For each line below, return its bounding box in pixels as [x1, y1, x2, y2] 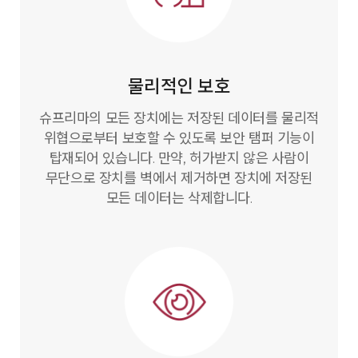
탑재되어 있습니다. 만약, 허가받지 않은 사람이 [49, 149, 309, 167]
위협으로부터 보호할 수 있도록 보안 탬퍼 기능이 [43, 129, 315, 147]
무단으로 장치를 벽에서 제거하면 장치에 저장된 [45, 169, 313, 187]
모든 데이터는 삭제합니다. [105, 189, 253, 207]
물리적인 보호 [127, 74, 231, 97]
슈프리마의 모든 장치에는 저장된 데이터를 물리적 [39, 109, 319, 127]
